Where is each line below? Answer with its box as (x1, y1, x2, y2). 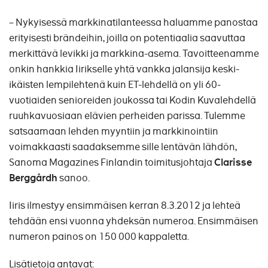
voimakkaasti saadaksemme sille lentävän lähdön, (9, 141, 237, 153)
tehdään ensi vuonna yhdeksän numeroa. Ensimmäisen (9, 215, 258, 227)
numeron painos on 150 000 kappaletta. (9, 230, 189, 243)
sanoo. (57, 172, 90, 184)
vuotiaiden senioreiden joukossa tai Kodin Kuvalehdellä (9, 94, 256, 106)
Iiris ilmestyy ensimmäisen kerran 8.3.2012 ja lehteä (9, 199, 240, 212)
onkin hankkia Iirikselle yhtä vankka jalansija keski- (9, 63, 239, 75)
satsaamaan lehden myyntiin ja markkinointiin (9, 125, 218, 138)
